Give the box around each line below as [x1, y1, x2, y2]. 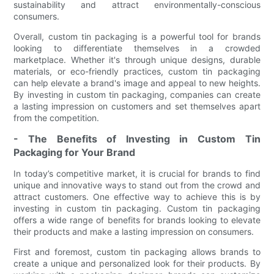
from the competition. [13, 112, 100, 123]
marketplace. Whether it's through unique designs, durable [13, 54, 261, 65]
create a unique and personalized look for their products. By [13, 257, 261, 268]
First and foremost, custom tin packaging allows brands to [13, 246, 261, 257]
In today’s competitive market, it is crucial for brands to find [13, 168, 261, 179]
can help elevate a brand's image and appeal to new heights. [13, 77, 261, 88]
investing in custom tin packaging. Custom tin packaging [13, 202, 261, 213]
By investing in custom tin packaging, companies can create [13, 89, 261, 100]
